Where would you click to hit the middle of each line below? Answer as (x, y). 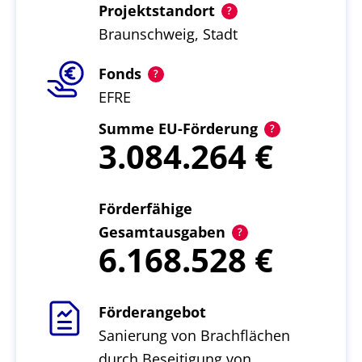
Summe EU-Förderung (178, 128)
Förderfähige (145, 208)
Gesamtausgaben (162, 232)
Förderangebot (152, 312)
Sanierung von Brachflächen (194, 335)
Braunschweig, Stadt (168, 34)
